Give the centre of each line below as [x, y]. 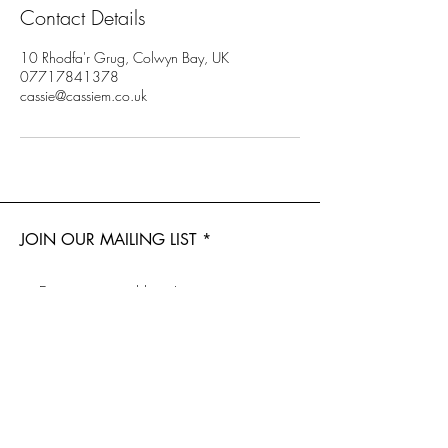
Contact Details [83, 17]
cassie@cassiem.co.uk [83, 95]
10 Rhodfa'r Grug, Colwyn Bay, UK [124, 57]
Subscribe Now [160, 328]
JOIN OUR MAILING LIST [108, 239]
